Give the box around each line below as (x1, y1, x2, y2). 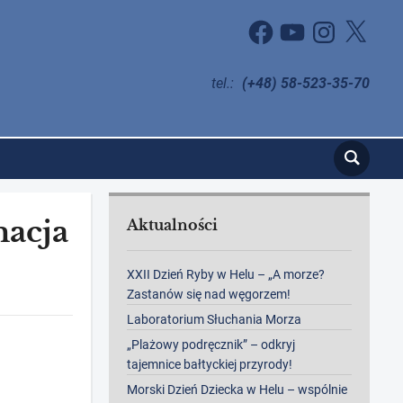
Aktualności (127, 216, 219, 235)
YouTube (277, 16, 326, 31)
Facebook (246, 16, 300, 31)
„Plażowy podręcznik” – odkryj (127, 337, 296, 353)
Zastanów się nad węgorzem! (127, 287, 291, 302)
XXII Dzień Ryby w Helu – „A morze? (127, 267, 326, 282)
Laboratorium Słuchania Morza (127, 312, 302, 327)
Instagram (309, 16, 367, 31)
